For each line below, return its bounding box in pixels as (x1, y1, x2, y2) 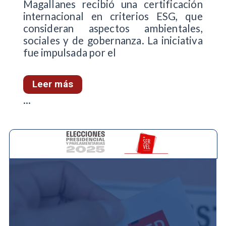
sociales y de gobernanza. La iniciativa (23, 34, 203, 47)
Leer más (32, 79, 73, 90)
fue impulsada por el (23, 46, 117, 59)
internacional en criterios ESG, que (23, 10, 203, 23)
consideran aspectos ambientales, (23, 22, 203, 35)
